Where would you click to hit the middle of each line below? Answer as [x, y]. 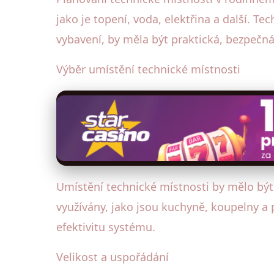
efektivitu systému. [106, 227]
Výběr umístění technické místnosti [148, 69]
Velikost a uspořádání [113, 257]
